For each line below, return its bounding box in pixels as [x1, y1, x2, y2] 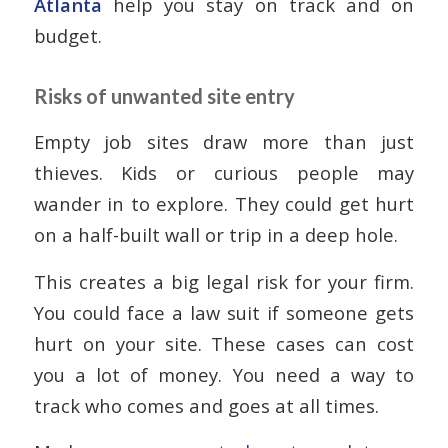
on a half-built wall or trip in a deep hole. [33, 222, 398, 248]
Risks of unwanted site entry [33, 83, 295, 108]
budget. [33, 22, 102, 48]
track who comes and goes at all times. [33, 392, 379, 418]
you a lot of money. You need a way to [33, 361, 415, 387]
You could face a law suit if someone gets [33, 299, 415, 325]
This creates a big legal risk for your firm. [33, 268, 415, 294]
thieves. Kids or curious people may [33, 160, 415, 186]
